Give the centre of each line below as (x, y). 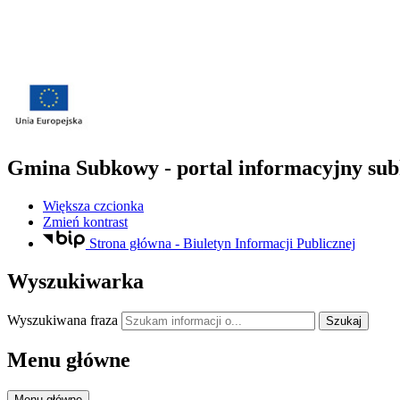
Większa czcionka (93, 205)
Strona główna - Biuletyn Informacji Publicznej (222, 244)
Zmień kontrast (85, 221)
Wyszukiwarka (75, 282)
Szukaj (344, 321)
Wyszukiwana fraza (62, 321)
